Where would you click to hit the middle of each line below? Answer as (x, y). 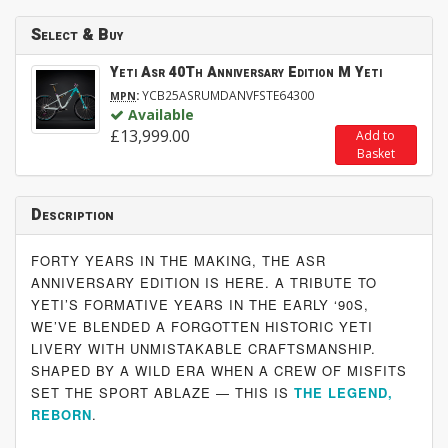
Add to (376, 136)
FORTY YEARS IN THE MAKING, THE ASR (178, 261)
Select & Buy (77, 35)
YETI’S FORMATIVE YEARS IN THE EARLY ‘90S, (200, 305)
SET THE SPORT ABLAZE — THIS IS (160, 393)
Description (72, 215)
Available (161, 115)
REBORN (61, 415)
